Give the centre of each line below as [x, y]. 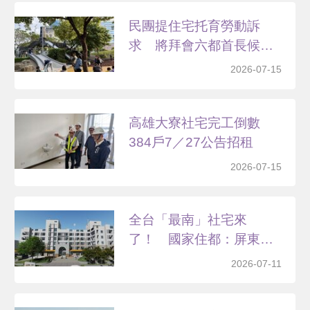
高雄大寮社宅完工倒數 [201, 122]
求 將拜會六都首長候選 [201, 45]
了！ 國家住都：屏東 [195, 239]
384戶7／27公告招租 [191, 142]
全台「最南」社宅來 [188, 220]
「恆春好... [161, 259]
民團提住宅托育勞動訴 [195, 26]
